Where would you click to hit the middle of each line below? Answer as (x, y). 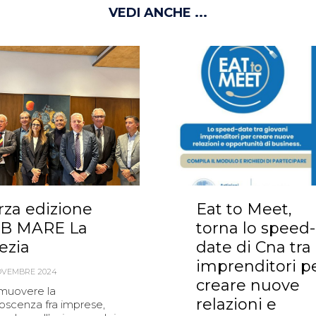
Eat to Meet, (244, 209)
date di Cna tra (254, 248)
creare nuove (248, 286)
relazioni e (236, 305)
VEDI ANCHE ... (158, 13)
